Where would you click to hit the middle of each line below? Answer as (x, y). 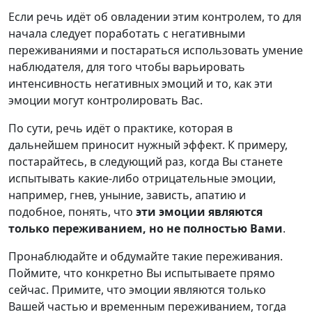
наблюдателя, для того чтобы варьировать (127, 67)
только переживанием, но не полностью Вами (146, 228)
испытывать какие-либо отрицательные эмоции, (142, 178)
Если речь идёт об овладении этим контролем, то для (155, 16)
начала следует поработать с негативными (127, 33)
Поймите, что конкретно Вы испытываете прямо (142, 273)
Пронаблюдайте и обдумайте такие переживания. (146, 256)
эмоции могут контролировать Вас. (106, 100)
